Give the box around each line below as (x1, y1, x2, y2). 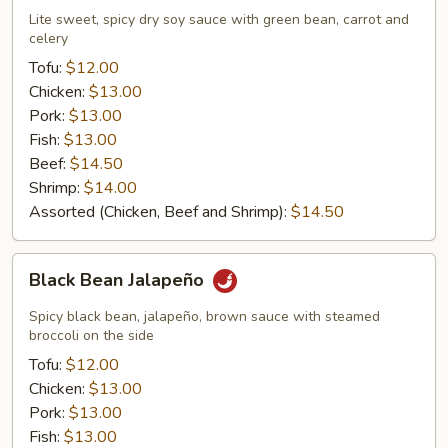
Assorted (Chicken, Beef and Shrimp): (29, 201, 291, 223)
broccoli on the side (29, 326, 154, 345)
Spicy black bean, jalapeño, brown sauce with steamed (29, 307, 380, 326)
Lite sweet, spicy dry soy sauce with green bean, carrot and (29, 10, 409, 29)
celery (29, 29, 68, 48)
